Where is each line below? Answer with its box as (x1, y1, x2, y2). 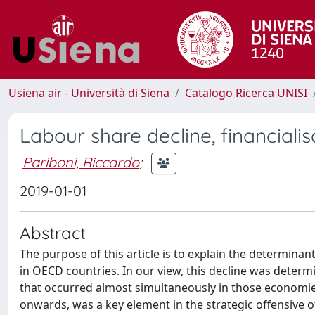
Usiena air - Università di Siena (8, 85, 169, 101)
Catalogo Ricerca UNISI (185, 85, 307, 101)
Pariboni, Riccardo (22, 153, 139, 171)
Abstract (20, 222, 86, 243)
